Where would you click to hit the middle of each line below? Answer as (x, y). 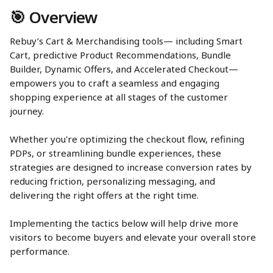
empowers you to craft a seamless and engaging (116, 83)
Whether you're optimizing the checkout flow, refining (128, 139)
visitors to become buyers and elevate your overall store (134, 237)
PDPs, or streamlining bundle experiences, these (117, 153)
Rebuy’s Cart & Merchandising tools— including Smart (127, 41)
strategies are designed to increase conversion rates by (132, 167)
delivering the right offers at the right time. (105, 195)
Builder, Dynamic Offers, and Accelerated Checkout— (124, 69)
